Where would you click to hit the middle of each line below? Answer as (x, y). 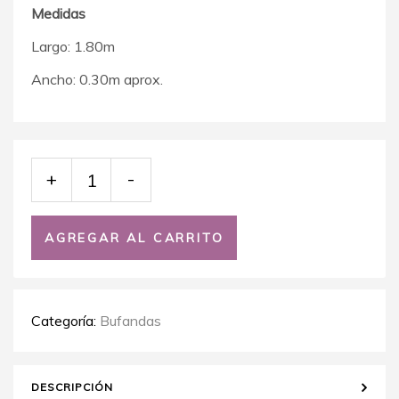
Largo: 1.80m (73, 46)
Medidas (58, 13)
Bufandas (130, 320)
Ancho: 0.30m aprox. (97, 79)
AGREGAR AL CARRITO (134, 237)
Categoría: (65, 320)
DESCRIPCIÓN (72, 387)
